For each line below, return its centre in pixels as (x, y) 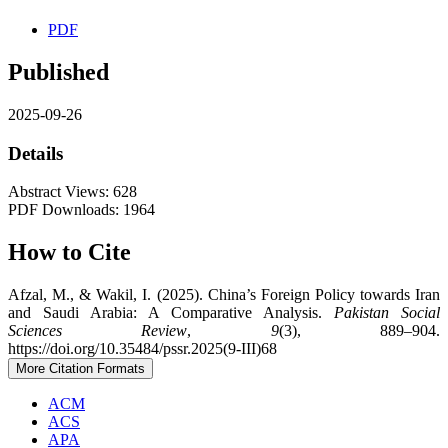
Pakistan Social (387, 313)
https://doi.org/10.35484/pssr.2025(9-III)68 (142, 349)
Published (58, 71)
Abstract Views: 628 (72, 192)
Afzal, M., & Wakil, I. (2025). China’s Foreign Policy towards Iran (224, 295)
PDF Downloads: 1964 (81, 210)
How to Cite (69, 252)
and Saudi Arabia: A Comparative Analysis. (171, 313)
